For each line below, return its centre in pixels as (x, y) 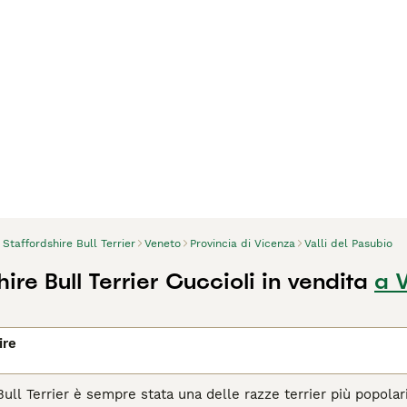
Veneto (163, 243)
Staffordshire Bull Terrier (69, 243)
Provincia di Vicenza (243, 243)
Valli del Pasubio (348, 243)
